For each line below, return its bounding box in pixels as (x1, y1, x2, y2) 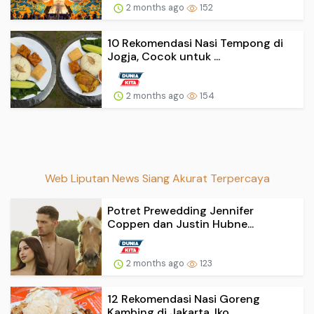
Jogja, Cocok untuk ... (107, 48, 220, 64)
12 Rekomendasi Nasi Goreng (107, 291, 260, 306)
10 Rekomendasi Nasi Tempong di (107, 35, 283, 50)
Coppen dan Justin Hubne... (107, 217, 254, 231)
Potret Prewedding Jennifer (107, 203, 254, 218)
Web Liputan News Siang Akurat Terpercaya (44, 171, 270, 186)
